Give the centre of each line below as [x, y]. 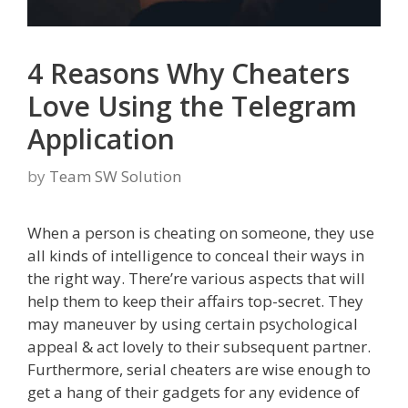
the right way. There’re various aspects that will [196, 279]
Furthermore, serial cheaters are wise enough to [199, 370]
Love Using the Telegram [192, 106]
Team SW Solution [115, 177]
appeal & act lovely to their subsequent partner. [199, 347]
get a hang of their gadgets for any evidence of [194, 393]
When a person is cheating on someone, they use [201, 233]
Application [101, 138]
